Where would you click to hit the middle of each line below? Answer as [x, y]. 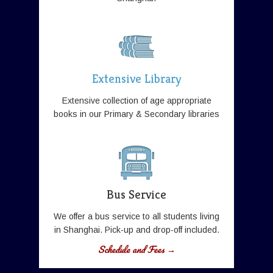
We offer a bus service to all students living [136, 217]
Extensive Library [136, 79]
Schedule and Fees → [136, 250]
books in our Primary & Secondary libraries [136, 114]
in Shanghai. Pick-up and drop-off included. [136, 230]
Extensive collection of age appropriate [136, 101]
